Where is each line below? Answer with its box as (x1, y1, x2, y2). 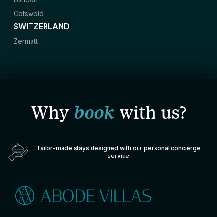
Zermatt (14, 37, 38, 45)
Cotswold (14, 9, 44, 17)
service (108, 152, 130, 160)
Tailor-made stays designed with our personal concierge (36, 144, 201, 152)
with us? (114, 101, 186, 123)
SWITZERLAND (14, 21, 70, 31)
